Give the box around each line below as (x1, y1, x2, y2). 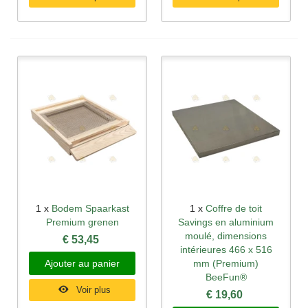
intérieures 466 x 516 (179, 244, 272, 256)
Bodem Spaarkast (51, 203, 129, 214)
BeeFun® (205, 272, 247, 283)
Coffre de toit (206, 203, 262, 214)
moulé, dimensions (185, 230, 267, 242)
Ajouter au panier (45, 258, 120, 269)
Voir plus (76, 285, 111, 296)
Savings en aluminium (178, 217, 274, 228)
